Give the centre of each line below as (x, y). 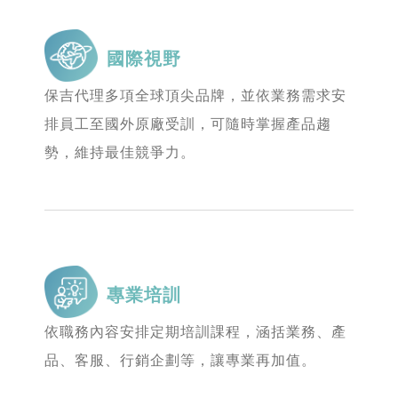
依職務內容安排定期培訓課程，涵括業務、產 (195, 332)
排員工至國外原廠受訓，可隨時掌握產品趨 (188, 124)
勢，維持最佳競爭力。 (120, 152)
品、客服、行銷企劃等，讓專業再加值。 (180, 360)
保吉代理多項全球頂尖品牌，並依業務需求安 (195, 96)
